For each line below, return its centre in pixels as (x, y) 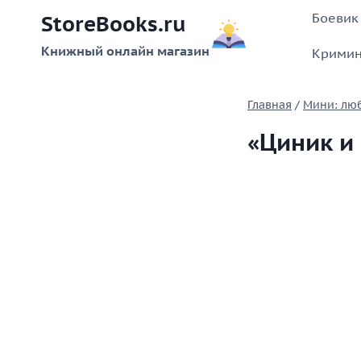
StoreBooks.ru (114, 24)
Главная (270, 105)
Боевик (335, 17)
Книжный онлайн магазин (125, 51)
